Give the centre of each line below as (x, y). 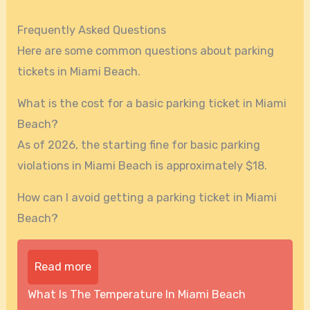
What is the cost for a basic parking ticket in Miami (152, 103)
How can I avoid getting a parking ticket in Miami (147, 198)
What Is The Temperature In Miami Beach (137, 295)
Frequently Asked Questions (92, 30)
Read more (63, 267)
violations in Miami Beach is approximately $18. (143, 165)
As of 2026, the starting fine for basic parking (139, 145)
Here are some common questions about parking (146, 51)
